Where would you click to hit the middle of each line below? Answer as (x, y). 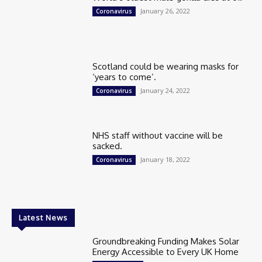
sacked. (108, 146)
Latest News (43, 218)
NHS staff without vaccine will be (158, 136)
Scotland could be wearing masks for (166, 67)
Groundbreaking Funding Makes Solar (166, 242)
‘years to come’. (125, 77)
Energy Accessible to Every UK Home (167, 252)
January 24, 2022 (166, 91)
